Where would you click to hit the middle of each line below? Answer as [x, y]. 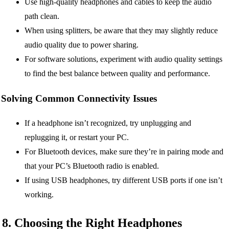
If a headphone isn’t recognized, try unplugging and [108, 123]
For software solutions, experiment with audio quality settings [123, 59]
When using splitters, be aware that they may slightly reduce [121, 30]
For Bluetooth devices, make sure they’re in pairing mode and [124, 152]
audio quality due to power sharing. [82, 44]
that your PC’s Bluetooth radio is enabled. [92, 166]
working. [39, 195]
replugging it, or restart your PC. [77, 138]
